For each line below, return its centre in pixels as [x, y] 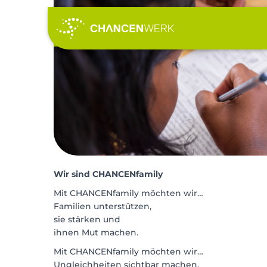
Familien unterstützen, [103, 206]
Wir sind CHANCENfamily [108, 174]
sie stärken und [87, 219]
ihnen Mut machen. [96, 232]
